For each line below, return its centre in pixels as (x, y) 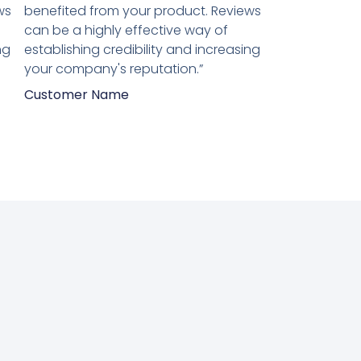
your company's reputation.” (114, 68)
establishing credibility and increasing (142, 49)
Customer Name (77, 94)
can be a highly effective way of (126, 30)
